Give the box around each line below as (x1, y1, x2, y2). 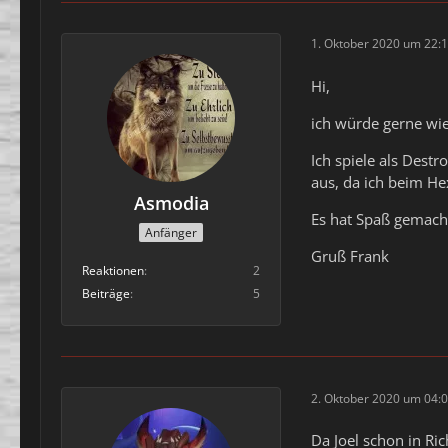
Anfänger (145, 224, 197, 242)
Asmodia (133, 190, 209, 215)
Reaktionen (82, 262, 144, 280)
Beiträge (82, 285, 130, 303)
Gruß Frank (311, 245, 389, 266)
